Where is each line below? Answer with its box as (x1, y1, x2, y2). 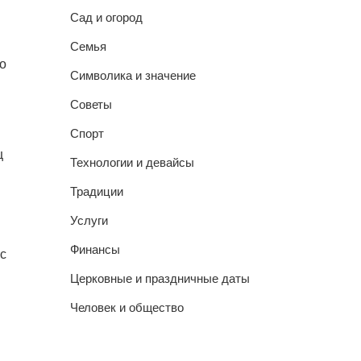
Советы (69, 98, 112, 111)
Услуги (69, 214, 108, 227)
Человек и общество (69, 301, 184, 314)
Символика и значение (69, 68, 196, 82)
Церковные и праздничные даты (69, 272, 250, 285)
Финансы (69, 243, 120, 256)
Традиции (69, 185, 123, 198)
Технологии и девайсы (69, 156, 194, 169)
